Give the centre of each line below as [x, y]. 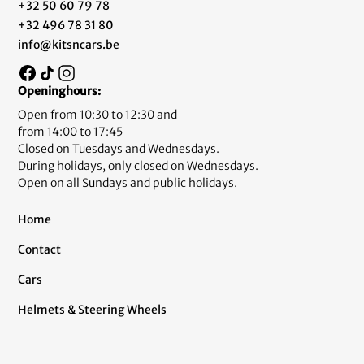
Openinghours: [60, 91]
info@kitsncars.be [69, 45]
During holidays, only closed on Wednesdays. [142, 166]
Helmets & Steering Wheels [93, 310]
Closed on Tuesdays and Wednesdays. [122, 149]
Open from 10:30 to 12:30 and [98, 115]
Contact [40, 250]
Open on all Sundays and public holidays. [128, 183]
